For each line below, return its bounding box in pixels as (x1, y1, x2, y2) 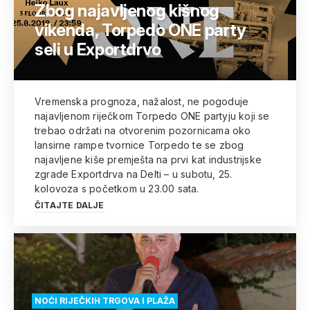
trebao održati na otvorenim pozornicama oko (35, 125, 251, 136)
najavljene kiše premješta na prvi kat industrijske (35, 154, 262, 165)
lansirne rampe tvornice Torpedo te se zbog (35, 139, 244, 151)
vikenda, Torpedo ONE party (35, 20, 246, 40)
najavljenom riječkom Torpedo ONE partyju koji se (35, 110, 270, 122)
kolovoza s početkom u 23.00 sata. (35, 183, 199, 194)
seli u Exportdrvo (35, 39, 162, 60)
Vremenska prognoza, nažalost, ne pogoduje (35, 95, 249, 107)
